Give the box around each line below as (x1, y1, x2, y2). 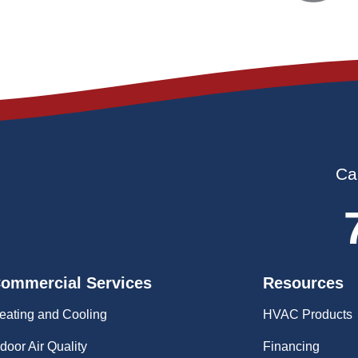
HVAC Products (263, 308, 353, 322)
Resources (263, 274, 344, 292)
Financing (263, 340, 320, 354)
